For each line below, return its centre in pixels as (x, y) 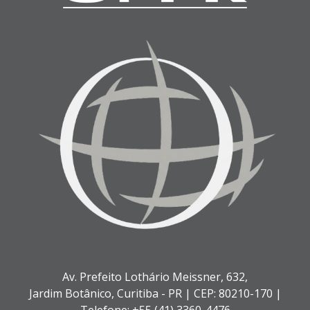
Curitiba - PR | (155, 294)
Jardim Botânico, (73, 294)
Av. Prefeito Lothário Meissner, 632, (155, 277)
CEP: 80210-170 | (237, 294)
